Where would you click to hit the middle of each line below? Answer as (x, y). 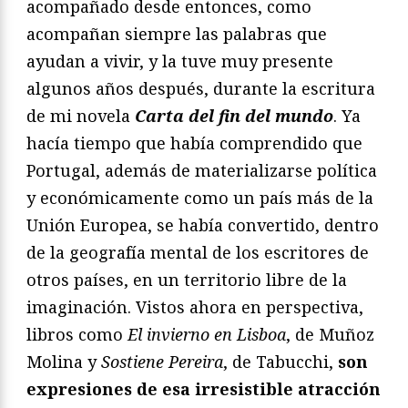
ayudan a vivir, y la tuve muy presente (180, 61)
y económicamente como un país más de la (200, 198)
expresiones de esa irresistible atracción (204, 389)
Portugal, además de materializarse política (202, 171)
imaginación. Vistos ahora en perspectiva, (195, 307)
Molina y (64, 362)
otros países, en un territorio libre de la (187, 280)
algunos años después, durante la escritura (201, 89)
